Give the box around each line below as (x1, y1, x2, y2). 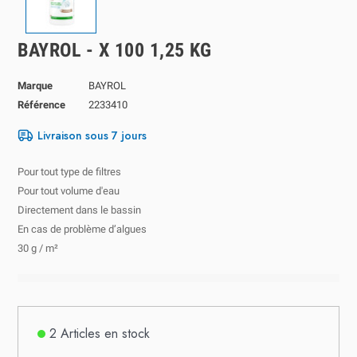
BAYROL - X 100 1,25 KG (18, 38, 212, 61)
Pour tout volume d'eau (18, 184, 120, 197)
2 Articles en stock (49, 324, 151, 343)
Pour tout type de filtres (18, 165, 122, 178)
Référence (18, 98, 66, 111)
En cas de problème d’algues (18, 222, 147, 235)
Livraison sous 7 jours (37, 127, 147, 143)
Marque (18, 79, 53, 92)
